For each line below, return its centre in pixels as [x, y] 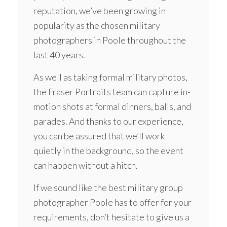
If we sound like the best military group [108, 188]
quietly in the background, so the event [108, 151]
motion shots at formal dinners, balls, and [112, 107]
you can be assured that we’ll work [99, 136]
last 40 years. [59, 54]
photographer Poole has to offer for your [112, 202]
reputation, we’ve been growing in [99, 10]
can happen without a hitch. [85, 165]
